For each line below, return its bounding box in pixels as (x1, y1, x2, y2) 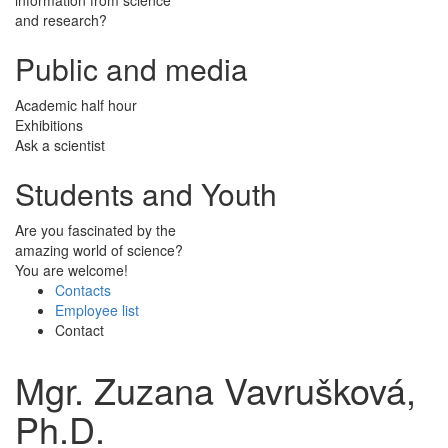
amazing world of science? (15, 239, 183, 260)
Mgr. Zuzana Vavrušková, (15, 363, 416, 415)
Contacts (55, 279, 111, 300)
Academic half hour (15, 94, 137, 115)
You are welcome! (15, 259, 128, 280)
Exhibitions (15, 114, 83, 135)
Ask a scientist (15, 134, 105, 155)
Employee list (55, 299, 139, 320)
